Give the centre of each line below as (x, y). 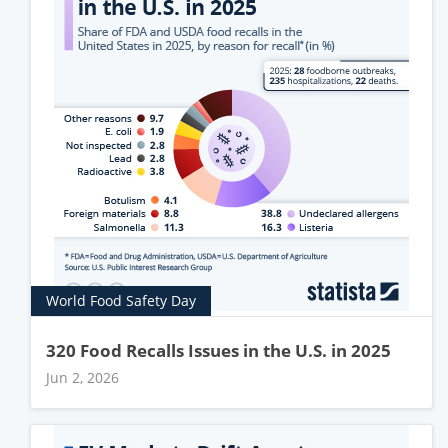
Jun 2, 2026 (82, 377)
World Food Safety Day (121, 300)
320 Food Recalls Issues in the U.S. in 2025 (218, 350)
